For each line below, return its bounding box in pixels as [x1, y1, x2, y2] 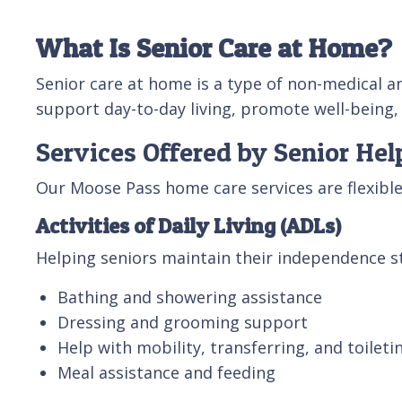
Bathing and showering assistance [57, 285, 322, 308]
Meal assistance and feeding [57, 361, 275, 383]
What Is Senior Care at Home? [36, 31, 392, 64]
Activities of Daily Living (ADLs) [36, 212, 341, 239]
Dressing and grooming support [57, 310, 308, 333]
